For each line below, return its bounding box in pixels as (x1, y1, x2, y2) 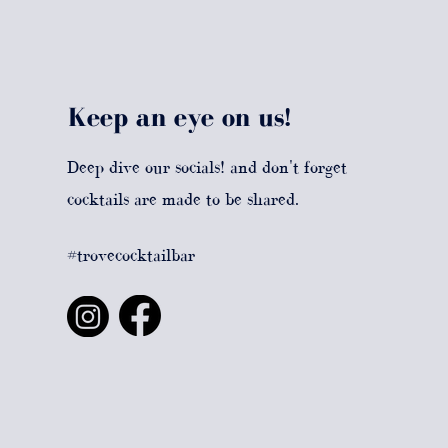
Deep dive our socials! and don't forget (67, 156, 348, 177)
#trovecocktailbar (67, 244, 196, 265)
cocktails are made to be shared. (67, 188, 300, 209)
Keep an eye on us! (68, 101, 292, 131)
